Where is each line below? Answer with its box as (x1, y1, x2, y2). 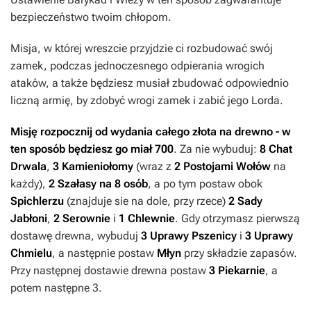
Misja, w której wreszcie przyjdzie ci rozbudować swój (10, 42, 273, 56)
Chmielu (10, 246, 52, 260)
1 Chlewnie (119, 212, 175, 226)
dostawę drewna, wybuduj (10, 229, 141, 243)
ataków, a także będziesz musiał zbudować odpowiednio (10, 76, 289, 90)
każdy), (10, 177, 49, 191)
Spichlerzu (10, 194, 67, 208)
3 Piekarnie (209, 264, 265, 278)
